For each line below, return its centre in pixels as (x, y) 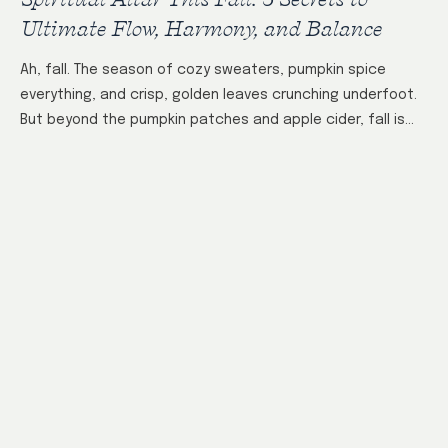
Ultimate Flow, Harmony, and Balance (201, 28)
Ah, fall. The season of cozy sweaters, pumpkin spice (203, 70)
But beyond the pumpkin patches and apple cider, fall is (212, 120)
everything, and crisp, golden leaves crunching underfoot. (218, 95)
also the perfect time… (100, 145)
